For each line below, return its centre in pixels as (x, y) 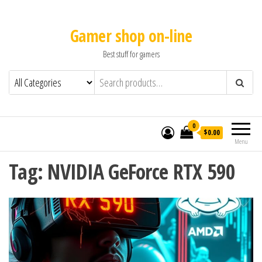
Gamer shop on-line (131, 36)
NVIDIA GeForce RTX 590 (142, 172)
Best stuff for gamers (131, 54)
